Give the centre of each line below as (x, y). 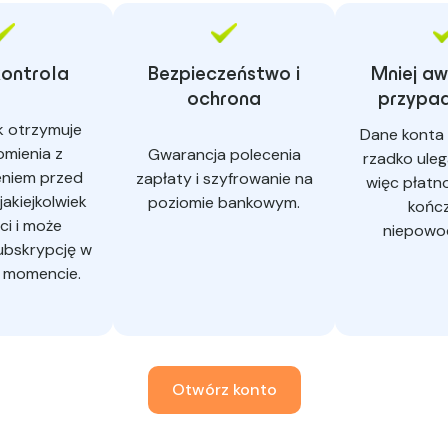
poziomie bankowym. (224, 203)
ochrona (224, 100)
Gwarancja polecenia (224, 155)
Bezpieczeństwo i (224, 75)
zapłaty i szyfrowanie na (224, 179)
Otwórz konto (224, 390)
